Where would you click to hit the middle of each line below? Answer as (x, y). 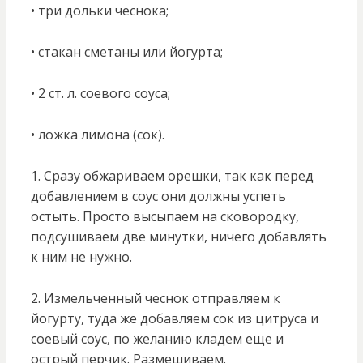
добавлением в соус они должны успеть (158, 196)
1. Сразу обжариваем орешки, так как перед (172, 176)
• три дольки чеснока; (99, 11)
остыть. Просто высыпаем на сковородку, (164, 217)
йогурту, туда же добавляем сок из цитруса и (174, 319)
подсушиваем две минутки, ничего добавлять (178, 237)
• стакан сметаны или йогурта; (126, 52)
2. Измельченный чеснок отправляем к (155, 299)
